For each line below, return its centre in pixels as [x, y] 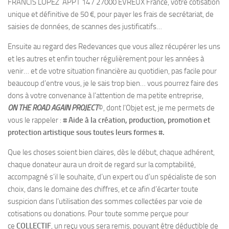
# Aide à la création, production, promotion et [136, 120]
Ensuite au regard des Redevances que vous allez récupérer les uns [114, 47]
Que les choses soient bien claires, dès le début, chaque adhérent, [111, 152]
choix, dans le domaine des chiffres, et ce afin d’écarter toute [103, 189]
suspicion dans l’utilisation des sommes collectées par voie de [105, 201]
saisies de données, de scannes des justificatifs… [85, 27]
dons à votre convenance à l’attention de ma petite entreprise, [106, 96]
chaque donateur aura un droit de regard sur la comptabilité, [102, 165]
